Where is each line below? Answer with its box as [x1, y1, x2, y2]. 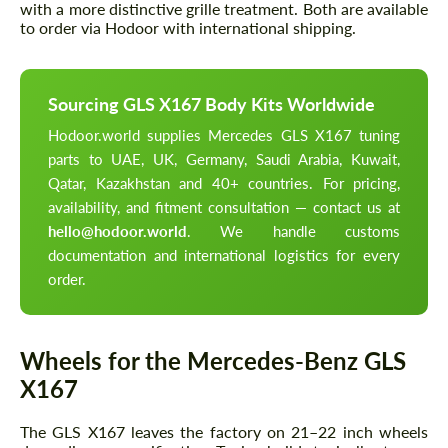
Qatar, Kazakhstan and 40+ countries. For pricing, [48, 174, 400, 193]
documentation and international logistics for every [48, 246, 400, 265]
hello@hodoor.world [48, 222, 187, 241]
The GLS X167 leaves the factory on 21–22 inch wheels [20, 422, 428, 442]
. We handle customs [187, 222, 400, 241]
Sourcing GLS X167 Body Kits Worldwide [48, 93, 375, 116]
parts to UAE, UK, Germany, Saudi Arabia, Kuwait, [48, 150, 400, 169]
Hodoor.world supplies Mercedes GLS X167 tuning [48, 126, 400, 145]
